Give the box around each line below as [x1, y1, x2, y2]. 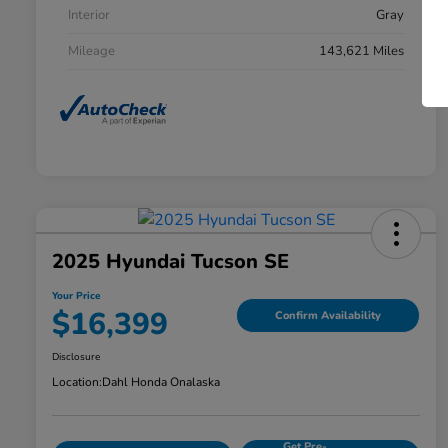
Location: [52, 374, 102, 391]
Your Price [52, 289, 100, 304]
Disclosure [52, 350, 100, 365]
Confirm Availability [275, 307, 381, 323]
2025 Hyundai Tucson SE [52, 248, 289, 276]
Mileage [68, 41, 115, 60]
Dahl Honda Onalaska [102, 374, 220, 391]
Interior [68, 5, 110, 24]
